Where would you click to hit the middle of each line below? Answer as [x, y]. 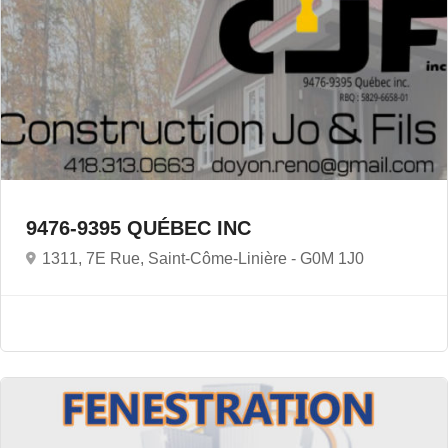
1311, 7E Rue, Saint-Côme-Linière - [171, 258]
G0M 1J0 [332, 258]
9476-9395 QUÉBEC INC [141, 228]
